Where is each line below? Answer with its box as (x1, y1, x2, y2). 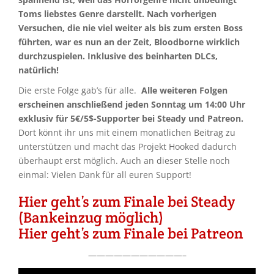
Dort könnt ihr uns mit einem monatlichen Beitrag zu (18, 127, 235, 138)
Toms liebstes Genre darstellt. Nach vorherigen (18, 8, 217, 20)
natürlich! (18, 64, 61, 76)
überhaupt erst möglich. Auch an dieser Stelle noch (18, 155, 230, 166)
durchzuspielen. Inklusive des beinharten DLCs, (18, 50, 218, 62)
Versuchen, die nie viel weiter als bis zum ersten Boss (18, 22, 243, 34)
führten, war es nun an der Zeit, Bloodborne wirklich (18, 36, 240, 48)
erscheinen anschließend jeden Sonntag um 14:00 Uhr (18, 98, 245, 110)
